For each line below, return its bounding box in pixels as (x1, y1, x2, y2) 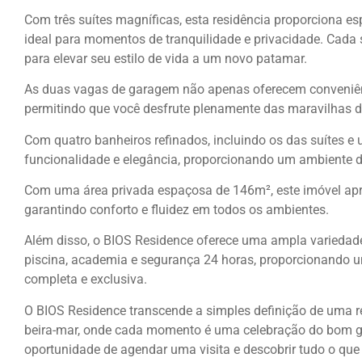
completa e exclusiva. (24, 271, 147, 288)
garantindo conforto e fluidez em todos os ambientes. (24, 201, 329, 217)
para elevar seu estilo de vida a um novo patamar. (24, 50, 307, 66)
